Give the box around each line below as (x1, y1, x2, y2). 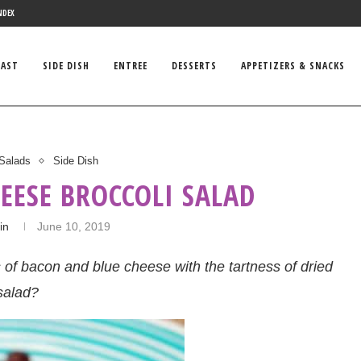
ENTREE (114, 59, 147, 73)
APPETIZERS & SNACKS (241, 59, 345, 73)
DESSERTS (172, 59, 217, 73)
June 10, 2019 (36, 220, 110, 233)
